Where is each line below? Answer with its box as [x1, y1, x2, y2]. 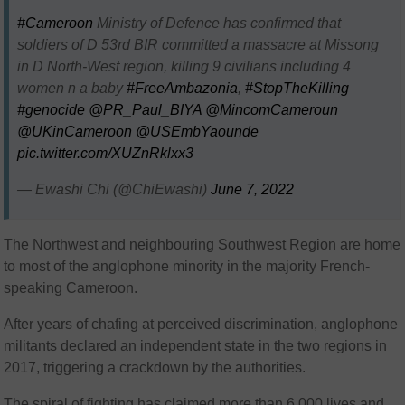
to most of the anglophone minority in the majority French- [4, 259, 371, 275]
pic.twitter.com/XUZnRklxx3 [17, 145, 194, 161]
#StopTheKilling [245, 80, 350, 96]
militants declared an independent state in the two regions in [4, 338, 388, 354]
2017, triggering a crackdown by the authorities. [4, 360, 306, 376]
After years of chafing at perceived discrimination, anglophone [4, 316, 399, 333]
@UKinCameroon [17, 123, 133, 139]
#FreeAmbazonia [127, 80, 239, 96]
